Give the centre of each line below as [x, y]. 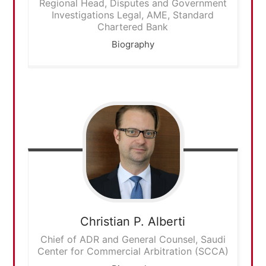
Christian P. [114, 221]
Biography [133, 44]
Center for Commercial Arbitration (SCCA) [133, 251]
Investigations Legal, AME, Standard [133, 15]
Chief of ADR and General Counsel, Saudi [133, 239]
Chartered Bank [133, 27]
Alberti [167, 221]
